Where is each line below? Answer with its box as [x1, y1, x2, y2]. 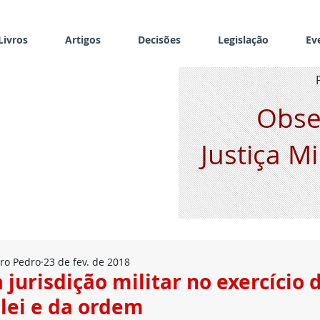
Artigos [65, 33, 101, 46]
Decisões [138, 33, 181, 46]
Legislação [218, 33, 269, 46]
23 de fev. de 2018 [44, 255, 130, 269]
